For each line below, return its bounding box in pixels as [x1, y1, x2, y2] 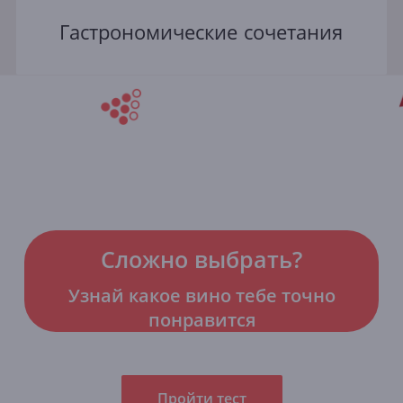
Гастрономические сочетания [59, 19, 344, 45]
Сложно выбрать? [101, 243, 302, 274]
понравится [148, 307, 255, 332]
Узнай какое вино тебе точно [67, 282, 336, 308]
